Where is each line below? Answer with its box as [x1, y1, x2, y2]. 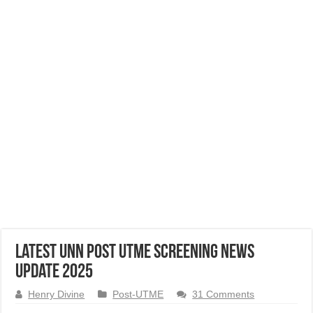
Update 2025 [15, 263, 94, 282]
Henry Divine [28, 289, 85, 300]
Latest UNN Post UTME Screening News [15, 243, 255, 263]
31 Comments [192, 289, 255, 300]
